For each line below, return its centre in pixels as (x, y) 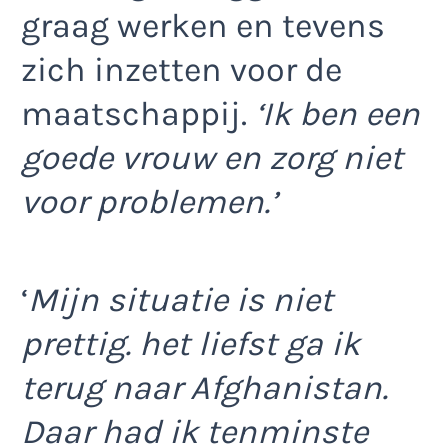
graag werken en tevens (203, 25)
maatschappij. (134, 113)
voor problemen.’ (149, 201)
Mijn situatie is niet (180, 300)
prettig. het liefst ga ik (190, 344)
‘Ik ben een (333, 113)
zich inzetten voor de (181, 69)
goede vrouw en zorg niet (212, 157)
